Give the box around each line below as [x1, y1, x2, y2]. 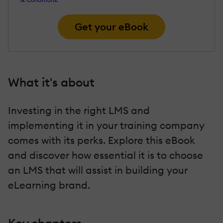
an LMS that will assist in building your [8, 164, 188, 177]
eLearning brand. [8, 179, 90, 192]
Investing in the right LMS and [8, 104, 150, 117]
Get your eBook [75, 20, 148, 33]
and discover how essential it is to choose [8, 149, 203, 162]
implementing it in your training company [8, 119, 205, 132]
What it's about [8, 75, 95, 91]
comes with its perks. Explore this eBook [8, 134, 195, 147]
